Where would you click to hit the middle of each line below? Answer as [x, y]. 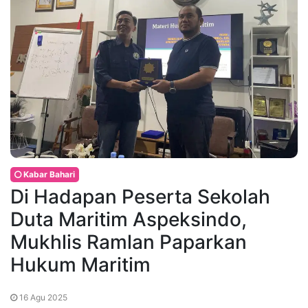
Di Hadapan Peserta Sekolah [140, 197]
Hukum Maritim [80, 265]
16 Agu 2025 [42, 298]
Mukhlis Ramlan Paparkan [129, 242]
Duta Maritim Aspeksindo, [129, 220]
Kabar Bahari [48, 175]
